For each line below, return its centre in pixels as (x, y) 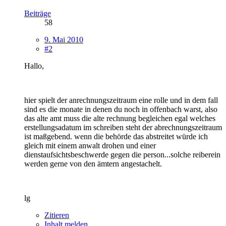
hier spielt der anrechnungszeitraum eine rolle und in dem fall (121, 100)
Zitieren (57, 215)
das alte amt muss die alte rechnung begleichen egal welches (120, 118)
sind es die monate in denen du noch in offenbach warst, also (121, 109)
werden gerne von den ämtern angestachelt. (93, 163)
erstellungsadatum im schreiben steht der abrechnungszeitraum (123, 127)
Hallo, (34, 66)
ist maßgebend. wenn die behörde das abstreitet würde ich (116, 136)
